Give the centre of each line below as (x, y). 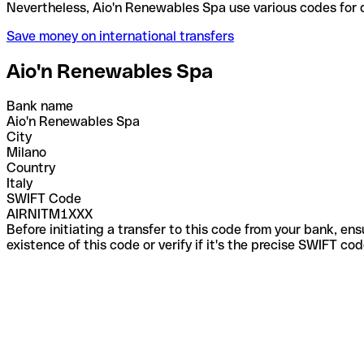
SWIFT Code (44, 198)
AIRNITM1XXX (50, 214)
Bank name (40, 106)
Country (31, 167)
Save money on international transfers (120, 36)
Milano (26, 152)
